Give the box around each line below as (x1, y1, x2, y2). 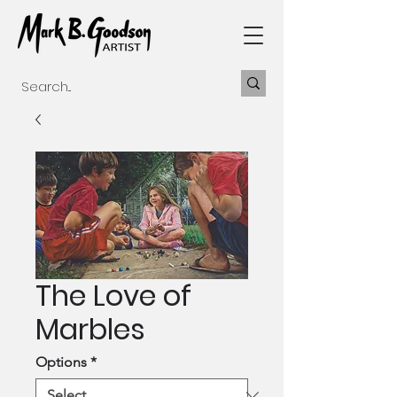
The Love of (35, 276, 191, 315)
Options (35, 354, 87, 370)
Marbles (35, 309, 145, 349)
